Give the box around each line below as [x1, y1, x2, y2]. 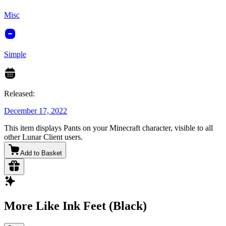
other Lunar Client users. [4, 133, 83, 142]
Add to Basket [20, 149, 62, 157]
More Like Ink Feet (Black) [4, 199, 147, 213]
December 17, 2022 [4, 106, 67, 116]
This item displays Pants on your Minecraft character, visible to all [4, 124, 213, 133]
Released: [4, 89, 35, 98]
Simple [4, 50, 26, 59]
